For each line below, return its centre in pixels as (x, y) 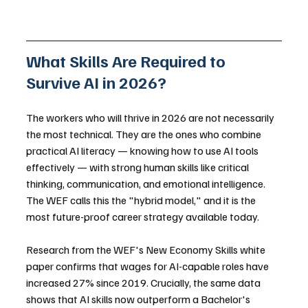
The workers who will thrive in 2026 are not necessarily (151, 118)
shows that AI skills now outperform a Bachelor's (139, 299)
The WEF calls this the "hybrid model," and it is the (142, 200)
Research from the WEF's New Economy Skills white (147, 250)
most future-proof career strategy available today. (143, 217)
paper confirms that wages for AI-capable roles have (148, 266)
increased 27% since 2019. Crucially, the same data (144, 283)
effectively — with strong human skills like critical (139, 167)
